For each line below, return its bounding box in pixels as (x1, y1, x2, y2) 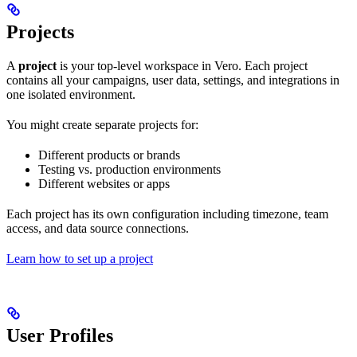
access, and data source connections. (6, 221, 189, 235)
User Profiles (6, 324, 113, 346)
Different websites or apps (38, 176, 170, 190)
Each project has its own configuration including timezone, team (6, 206, 328, 221)
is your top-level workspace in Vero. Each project (57, 58, 308, 73)
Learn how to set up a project (6, 251, 153, 265)
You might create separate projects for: (6, 117, 198, 131)
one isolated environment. (6, 87, 135, 101)
